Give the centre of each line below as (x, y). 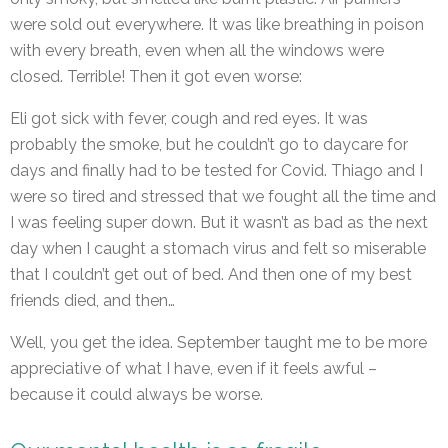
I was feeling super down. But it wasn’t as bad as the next (219, 223)
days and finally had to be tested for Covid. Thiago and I (216, 171)
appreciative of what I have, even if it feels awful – (193, 369)
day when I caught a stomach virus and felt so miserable (218, 249)
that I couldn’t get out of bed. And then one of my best (211, 275)
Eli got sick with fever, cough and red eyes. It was (189, 119)
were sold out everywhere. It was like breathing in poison (217, 25)
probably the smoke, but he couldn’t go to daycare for (209, 145)
